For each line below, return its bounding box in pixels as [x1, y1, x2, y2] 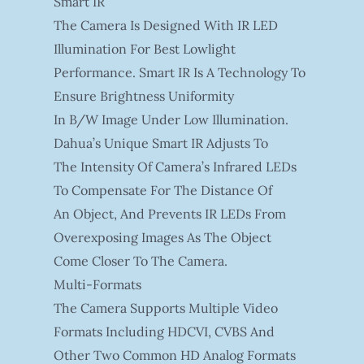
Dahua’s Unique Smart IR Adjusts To [53, 134, 268, 151]
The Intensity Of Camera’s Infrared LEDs [53, 158, 297, 175]
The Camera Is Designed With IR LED [53, 16, 278, 33]
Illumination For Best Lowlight [53, 40, 236, 57]
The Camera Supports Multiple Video [53, 299, 278, 316]
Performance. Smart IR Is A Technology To [53, 63, 305, 80]
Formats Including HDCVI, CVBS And [53, 323, 275, 340]
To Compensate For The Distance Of [53, 181, 272, 198]
